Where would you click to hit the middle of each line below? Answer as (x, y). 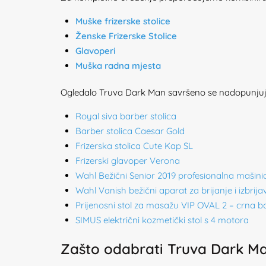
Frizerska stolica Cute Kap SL (134, 146)
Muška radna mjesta (118, 66)
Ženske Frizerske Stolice (126, 36)
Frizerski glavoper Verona (128, 161)
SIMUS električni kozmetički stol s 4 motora (162, 220)
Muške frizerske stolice (123, 21)
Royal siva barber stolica (126, 116)
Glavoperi (95, 51)
